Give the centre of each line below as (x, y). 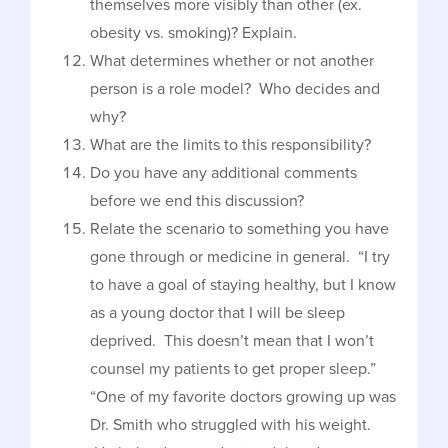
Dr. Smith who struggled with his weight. (230, 425)
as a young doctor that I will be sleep (217, 313)
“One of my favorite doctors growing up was (243, 397)
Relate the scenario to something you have (239, 229)
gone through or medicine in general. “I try (240, 257)
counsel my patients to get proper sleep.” (233, 369)
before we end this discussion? (197, 201)
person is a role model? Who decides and (235, 89)
